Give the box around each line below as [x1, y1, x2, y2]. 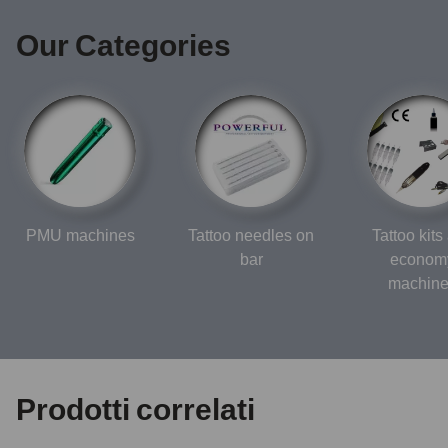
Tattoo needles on [188, 225, 315, 245]
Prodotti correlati [16, 391, 255, 427]
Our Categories [16, 27, 231, 63]
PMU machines [25, 225, 135, 245]
